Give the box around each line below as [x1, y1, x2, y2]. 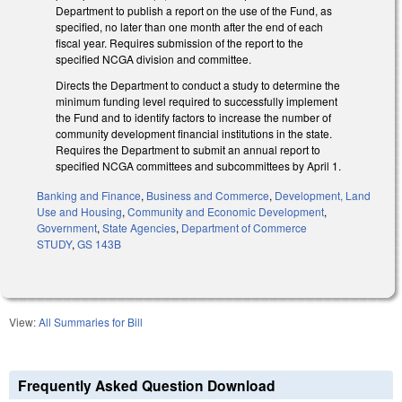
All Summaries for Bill [39, 313, 143, 329]
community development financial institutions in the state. [56, 125, 332, 141]
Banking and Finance [37, 187, 141, 203]
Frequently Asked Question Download [18, 374, 275, 396]
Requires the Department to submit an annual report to [56, 141, 320, 157]
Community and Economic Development [127, 203, 324, 219]
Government [37, 219, 97, 235]
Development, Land [275, 187, 371, 203]
